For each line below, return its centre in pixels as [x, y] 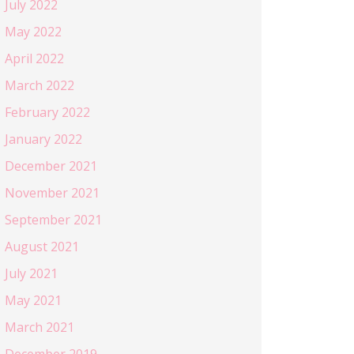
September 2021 [53, 219]
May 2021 [33, 300]
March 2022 [40, 85]
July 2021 [31, 273]
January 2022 [43, 139]
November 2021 [52, 192]
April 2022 [34, 58]
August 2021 [42, 246]
